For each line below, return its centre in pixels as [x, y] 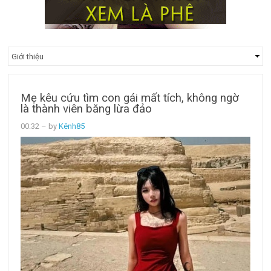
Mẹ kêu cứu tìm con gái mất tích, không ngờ [130, 98]
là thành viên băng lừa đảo [87, 109]
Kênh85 [72, 126]
